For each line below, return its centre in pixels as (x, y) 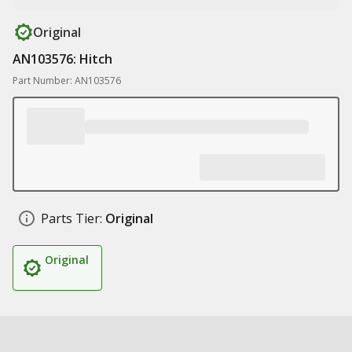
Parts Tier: (71, 218)
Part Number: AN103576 (67, 81)
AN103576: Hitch (62, 59)
